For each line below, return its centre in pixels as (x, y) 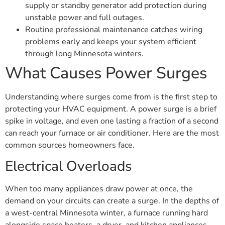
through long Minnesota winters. (84, 53)
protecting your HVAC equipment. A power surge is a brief (111, 109)
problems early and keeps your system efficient (111, 41)
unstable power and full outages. (85, 17)
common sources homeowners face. (70, 145)
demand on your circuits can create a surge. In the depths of (112, 201)
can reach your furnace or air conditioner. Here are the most (112, 133)
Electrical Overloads (69, 166)
